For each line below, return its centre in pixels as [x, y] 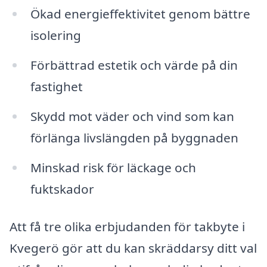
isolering [55, 35]
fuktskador [62, 189]
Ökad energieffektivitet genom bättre [140, 14]
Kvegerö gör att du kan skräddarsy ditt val [133, 248]
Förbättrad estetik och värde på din [134, 65]
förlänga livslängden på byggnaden [134, 137]
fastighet [56, 86]
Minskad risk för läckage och [113, 167]
